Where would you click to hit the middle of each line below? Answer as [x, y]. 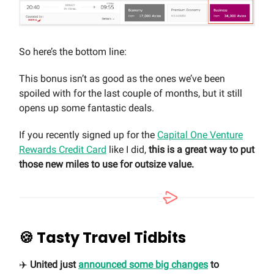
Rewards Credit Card [63, 150]
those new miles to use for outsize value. [106, 165]
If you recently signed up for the [88, 135]
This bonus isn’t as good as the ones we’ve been [122, 79]
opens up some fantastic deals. [87, 108]
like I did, [128, 150]
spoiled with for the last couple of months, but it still [131, 94]
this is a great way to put [202, 150]
